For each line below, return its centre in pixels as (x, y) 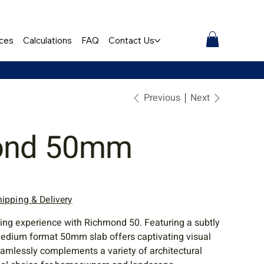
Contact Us (132, 41)
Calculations (48, 41)
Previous (162, 98)
